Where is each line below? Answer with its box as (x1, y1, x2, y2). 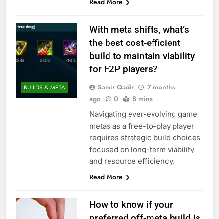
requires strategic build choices (89, 132, 200, 142)
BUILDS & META (24, 83, 65, 92)
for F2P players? (89, 63, 157, 75)
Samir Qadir (97, 82, 134, 92)
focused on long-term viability (89, 144, 194, 154)
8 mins (132, 93, 153, 104)
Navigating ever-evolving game (89, 109, 197, 119)
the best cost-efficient (89, 37, 180, 48)
